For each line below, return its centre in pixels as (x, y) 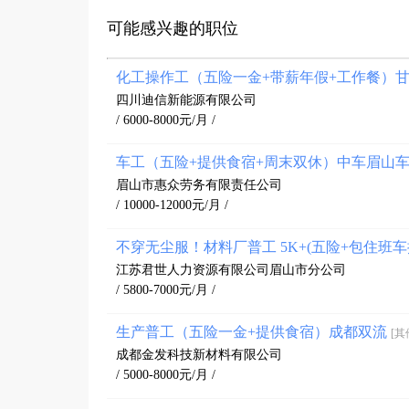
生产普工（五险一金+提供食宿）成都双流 (253, 332)
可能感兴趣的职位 (173, 28)
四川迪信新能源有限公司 (186, 100)
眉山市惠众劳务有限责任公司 (199, 185)
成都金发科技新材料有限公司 (199, 355)
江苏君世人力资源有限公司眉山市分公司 (231, 270)
